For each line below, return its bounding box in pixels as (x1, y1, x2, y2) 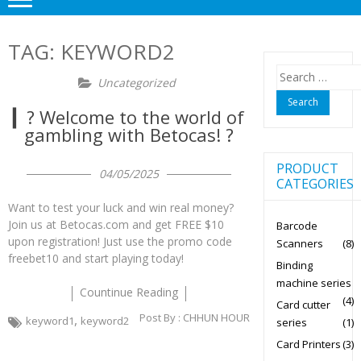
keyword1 (26, 313, 74, 328)
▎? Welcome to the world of (13, 105, 245, 129)
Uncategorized (98, 75, 176, 90)
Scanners (276, 235, 323, 251)
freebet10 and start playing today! (8, 251, 184, 266)
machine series (276, 275, 351, 290)
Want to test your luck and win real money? (8, 200, 234, 215)
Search (275, 64, 310, 78)
